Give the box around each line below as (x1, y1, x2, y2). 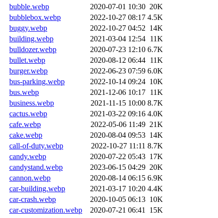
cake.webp (9, 130, 42, 139)
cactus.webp (9, 109, 47, 118)
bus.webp (9, 88, 39, 96)
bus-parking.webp (9, 77, 65, 86)
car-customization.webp (9, 205, 82, 214)
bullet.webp (9, 55, 45, 64)
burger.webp (9, 66, 48, 75)
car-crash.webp (9, 195, 56, 203)
